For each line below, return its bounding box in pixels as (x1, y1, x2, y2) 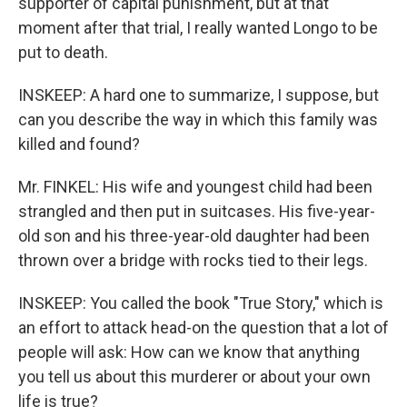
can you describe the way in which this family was (18, 110, 378, 129)
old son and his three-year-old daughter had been (18, 226, 370, 245)
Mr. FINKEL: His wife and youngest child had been (18, 177, 372, 196)
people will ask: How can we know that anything (18, 342, 360, 362)
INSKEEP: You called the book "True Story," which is (18, 293, 383, 313)
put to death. (18, 43, 108, 62)
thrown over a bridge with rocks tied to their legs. (18, 251, 368, 270)
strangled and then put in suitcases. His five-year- (18, 202, 375, 221)
